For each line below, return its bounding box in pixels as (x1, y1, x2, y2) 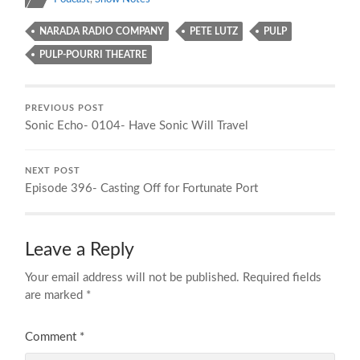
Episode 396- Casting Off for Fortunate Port (25, 182, 259, 194)
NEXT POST (25, 166, 81, 175)
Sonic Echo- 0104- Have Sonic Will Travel (25, 119, 249, 132)
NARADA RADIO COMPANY (39, 26, 165, 36)
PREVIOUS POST (25, 104, 105, 112)
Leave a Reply (25, 240, 135, 259)
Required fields (243, 271, 322, 284)
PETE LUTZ (190, 26, 239, 36)
